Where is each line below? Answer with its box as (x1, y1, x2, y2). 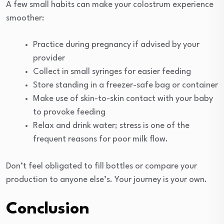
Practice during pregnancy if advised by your (33, 40, 199, 49)
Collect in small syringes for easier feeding (33, 67, 191, 76)
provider (33, 54, 65, 63)
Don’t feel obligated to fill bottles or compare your (6, 162, 197, 171)
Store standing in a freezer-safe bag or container (33, 81, 218, 90)
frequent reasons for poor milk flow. (33, 135, 168, 144)
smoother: (6, 14, 44, 23)
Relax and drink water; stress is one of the (33, 121, 189, 130)
